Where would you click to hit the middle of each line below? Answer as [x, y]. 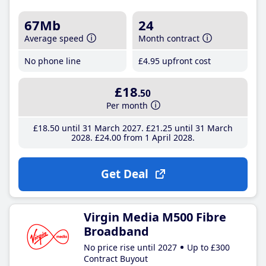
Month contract [169, 38]
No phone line [53, 61]
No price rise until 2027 [130, 247]
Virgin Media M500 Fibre [155, 217]
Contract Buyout [116, 258]
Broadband [116, 231]
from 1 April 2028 [156, 137]
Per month [127, 105]
